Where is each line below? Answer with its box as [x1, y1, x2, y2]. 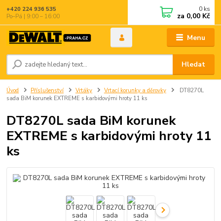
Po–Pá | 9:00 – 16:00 [6, 12, 60, 20]
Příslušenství [31, 86, 64, 94]
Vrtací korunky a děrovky [104, 86, 166, 94]
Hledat [182, 60, 206, 70]
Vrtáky [75, 86, 92, 94]
